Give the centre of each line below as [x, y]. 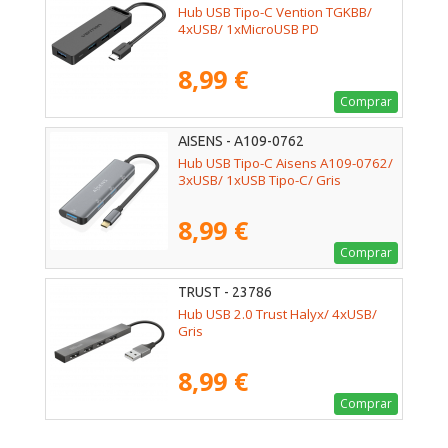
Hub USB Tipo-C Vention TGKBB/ [275, 11]
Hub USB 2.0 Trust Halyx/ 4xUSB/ [277, 313]
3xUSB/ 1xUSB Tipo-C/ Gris [259, 179]
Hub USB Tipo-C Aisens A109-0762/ [285, 162]
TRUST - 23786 [225, 291]
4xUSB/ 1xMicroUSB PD [248, 28]
